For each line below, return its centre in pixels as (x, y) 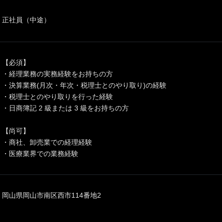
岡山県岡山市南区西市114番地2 (52, 195)
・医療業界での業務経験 (40, 154)
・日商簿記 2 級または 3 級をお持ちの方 (65, 108)
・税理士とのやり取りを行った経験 (57, 97)
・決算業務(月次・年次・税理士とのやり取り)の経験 (84, 85)
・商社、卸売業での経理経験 (47, 142)
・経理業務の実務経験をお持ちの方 (57, 74)
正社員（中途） (26, 20)
